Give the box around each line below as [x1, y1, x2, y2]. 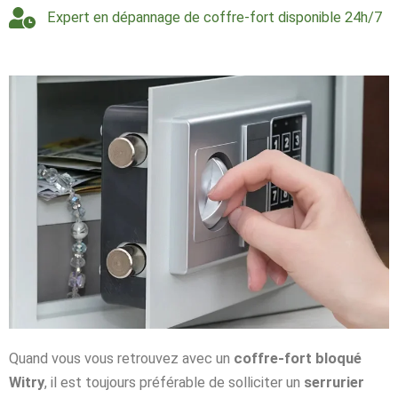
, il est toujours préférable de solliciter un [44, 373, 304, 391]
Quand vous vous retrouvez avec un [9, 349, 234, 367]
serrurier [304, 373, 364, 391]
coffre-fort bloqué [234, 349, 362, 367]
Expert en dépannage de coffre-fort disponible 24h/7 [46, 9, 382, 26]
